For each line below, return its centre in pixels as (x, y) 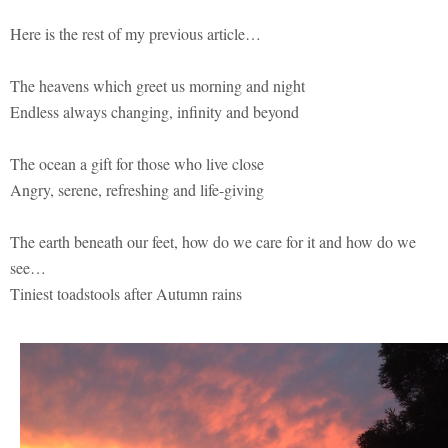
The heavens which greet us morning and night (157, 85)
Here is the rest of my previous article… (135, 33)
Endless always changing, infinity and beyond (154, 111)
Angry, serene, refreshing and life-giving (137, 189)
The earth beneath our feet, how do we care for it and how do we (213, 241)
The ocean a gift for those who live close (137, 163)
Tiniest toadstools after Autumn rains (126, 293)
